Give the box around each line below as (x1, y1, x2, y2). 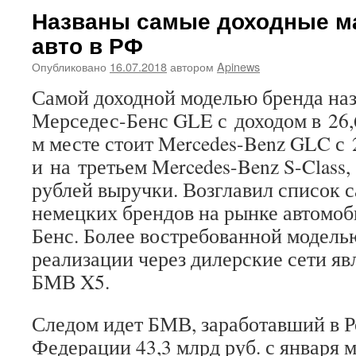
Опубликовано (32, 58, 106, 75)
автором (170, 58, 214, 75)
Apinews (217, 58, 260, 75)
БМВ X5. (32, 268, 110, 295)
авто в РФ (32, 29, 143, 61)
